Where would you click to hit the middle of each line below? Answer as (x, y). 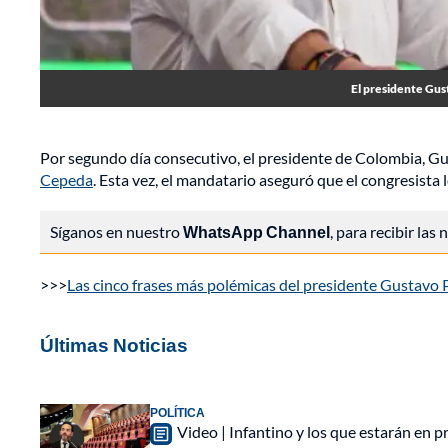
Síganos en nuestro (116, 232)
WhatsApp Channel (256, 232)
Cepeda (66, 180)
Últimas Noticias (114, 345)
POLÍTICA (177, 413)
